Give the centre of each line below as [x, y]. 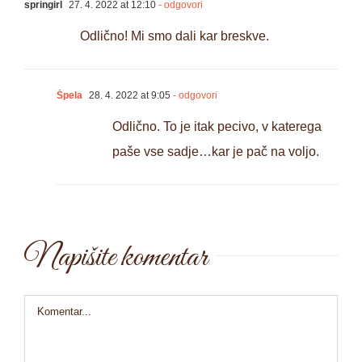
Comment [51, 306]
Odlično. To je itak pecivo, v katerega [217, 126]
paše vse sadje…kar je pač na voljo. [216, 151]
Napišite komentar [116, 257]
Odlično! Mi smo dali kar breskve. [175, 36]
